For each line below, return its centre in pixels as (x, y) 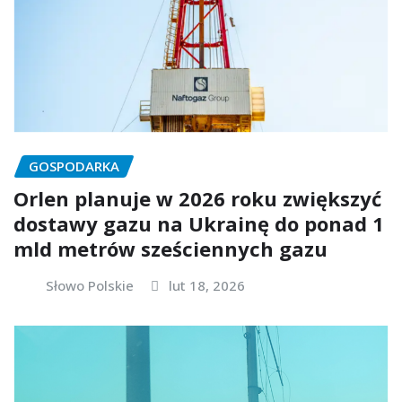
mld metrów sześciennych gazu (170, 249)
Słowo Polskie (90, 286)
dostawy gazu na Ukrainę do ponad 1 (199, 224)
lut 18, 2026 (207, 286)
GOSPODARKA (74, 166)
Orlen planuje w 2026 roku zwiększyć (197, 199)
